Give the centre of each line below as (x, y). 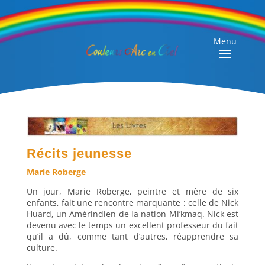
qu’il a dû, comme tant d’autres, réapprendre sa (132, 237)
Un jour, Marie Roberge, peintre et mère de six (132, 192)
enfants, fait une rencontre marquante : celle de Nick (132, 203)
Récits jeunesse (79, 154)
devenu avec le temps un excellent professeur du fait (132, 225)
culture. (42, 248)
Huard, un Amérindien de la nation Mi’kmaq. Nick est (132, 214)
